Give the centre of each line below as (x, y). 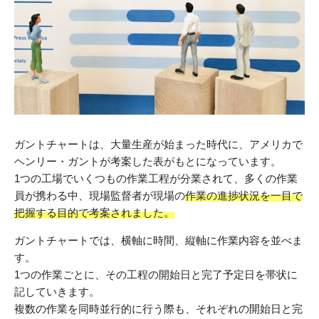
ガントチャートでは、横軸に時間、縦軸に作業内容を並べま (158, 240)
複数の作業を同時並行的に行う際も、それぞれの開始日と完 (158, 308)
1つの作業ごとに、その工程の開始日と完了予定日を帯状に (156, 274)
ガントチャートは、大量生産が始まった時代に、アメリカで (158, 144)
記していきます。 (57, 291)
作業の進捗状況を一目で (244, 195)
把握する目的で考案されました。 (94, 212)
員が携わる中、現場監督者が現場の (100, 195)
